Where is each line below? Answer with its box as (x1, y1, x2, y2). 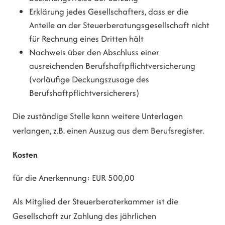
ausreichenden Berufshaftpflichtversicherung (29, 59, 196, 72)
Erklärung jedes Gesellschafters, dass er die (29, 5, 189, 18)
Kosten (13, 148, 38, 161)
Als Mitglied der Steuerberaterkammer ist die (13, 195, 178, 208)
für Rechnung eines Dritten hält (29, 32, 144, 45)
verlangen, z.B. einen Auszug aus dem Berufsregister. (13, 125, 204, 137)
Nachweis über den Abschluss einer (29, 46, 160, 58)
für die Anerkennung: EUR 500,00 (13, 172, 135, 184)
